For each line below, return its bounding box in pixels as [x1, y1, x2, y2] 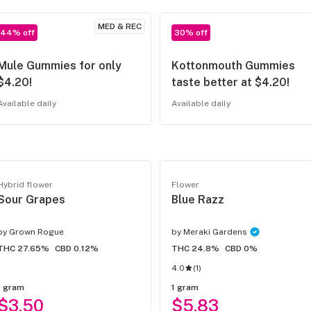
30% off [174, 28, 208, 38]
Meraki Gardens [183, 227, 247, 237]
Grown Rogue [9, 227, 64, 237]
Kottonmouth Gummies [171, 59, 295, 73]
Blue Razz [171, 193, 224, 207]
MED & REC [98, 22, 142, 32]
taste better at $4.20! [171, 76, 289, 90]
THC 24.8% [171, 244, 219, 254]
